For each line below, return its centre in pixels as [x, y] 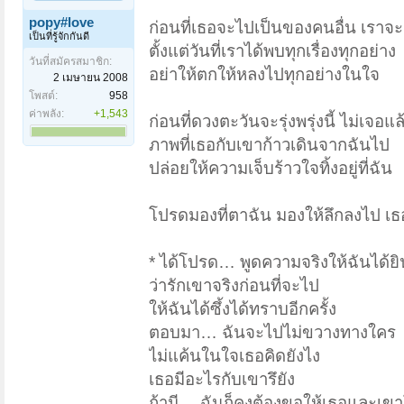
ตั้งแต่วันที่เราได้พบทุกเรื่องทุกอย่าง [272, 51]
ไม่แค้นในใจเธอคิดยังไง [234, 356]
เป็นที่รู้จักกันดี [59, 37]
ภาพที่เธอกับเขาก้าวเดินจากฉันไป [269, 145]
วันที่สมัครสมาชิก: [70, 62]
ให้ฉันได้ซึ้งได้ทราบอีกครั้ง [243, 309]
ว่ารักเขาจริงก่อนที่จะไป [234, 286]
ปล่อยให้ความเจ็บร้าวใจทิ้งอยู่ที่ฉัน [271, 169]
